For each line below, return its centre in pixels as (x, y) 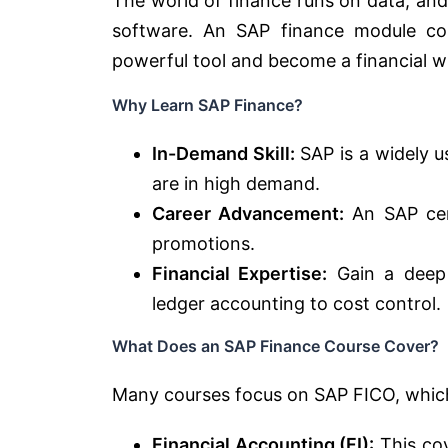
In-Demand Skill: (223, 153)
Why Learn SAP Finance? (207, 104)
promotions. (203, 243)
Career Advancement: (248, 213)
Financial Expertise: (240, 273)
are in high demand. (236, 183)
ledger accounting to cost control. (296, 303)
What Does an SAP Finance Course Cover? (275, 345)
